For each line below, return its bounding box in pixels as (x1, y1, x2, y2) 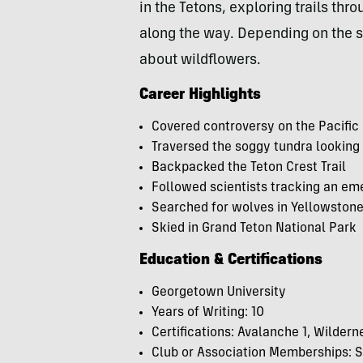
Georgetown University (152, 286, 293, 299)
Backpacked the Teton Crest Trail (152, 161, 346, 174)
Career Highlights (139, 88, 261, 103)
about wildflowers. (139, 53, 264, 68)
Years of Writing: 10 (152, 306, 264, 319)
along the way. (139, 28, 237, 42)
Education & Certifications (139, 254, 322, 268)
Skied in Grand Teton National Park (152, 222, 357, 235)
